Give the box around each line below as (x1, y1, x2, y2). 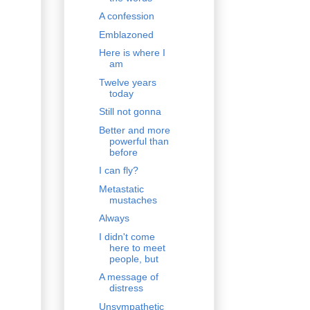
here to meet (109, 241, 165, 253)
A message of (98, 271, 158, 283)
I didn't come (98, 230, 155, 242)
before (109, 146, 138, 158)
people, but (109, 253, 158, 264)
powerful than (109, 135, 169, 147)
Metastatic (98, 183, 144, 194)
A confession (98, 10, 154, 22)
